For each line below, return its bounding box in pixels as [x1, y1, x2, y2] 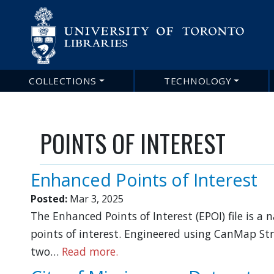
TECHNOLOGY [164, 75, 232, 87]
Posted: [31, 192, 67, 206]
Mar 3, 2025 [70, 192, 124, 206]
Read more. [62, 244, 118, 259]
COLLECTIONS [29, 75, 97, 87]
